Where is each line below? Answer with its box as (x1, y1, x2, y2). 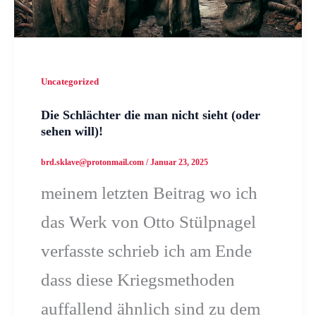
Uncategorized (40, 76, 99, 87)
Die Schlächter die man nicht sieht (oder (40, 107, 260, 122)
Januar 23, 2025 (150, 157, 208, 167)
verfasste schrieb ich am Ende (40, 241, 252, 260)
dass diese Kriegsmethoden (40, 269, 235, 289)
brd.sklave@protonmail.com (40, 157, 146, 167)
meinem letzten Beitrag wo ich (40, 183, 257, 202)
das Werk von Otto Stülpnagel (40, 212, 256, 231)
